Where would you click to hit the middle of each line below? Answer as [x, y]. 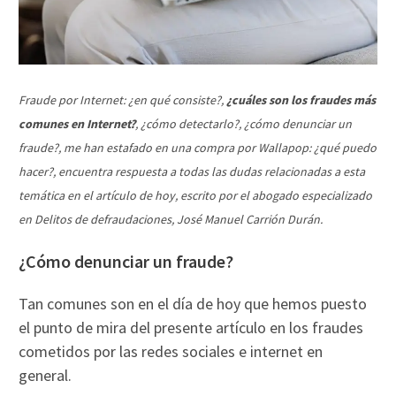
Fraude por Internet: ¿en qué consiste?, [123, 100]
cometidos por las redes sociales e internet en [171, 352]
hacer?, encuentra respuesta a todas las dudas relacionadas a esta [192, 172]
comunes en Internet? [77, 124]
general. [46, 376]
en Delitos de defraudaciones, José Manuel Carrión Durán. [171, 220]
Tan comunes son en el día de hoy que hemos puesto [193, 304]
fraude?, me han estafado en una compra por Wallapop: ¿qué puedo [198, 148]
